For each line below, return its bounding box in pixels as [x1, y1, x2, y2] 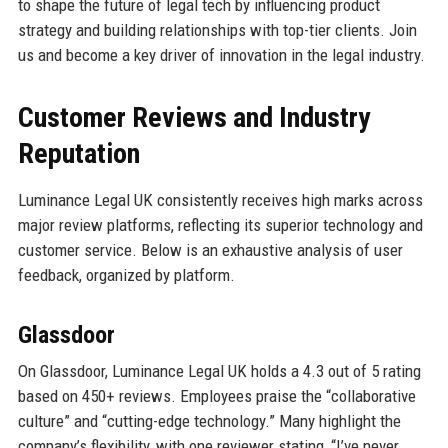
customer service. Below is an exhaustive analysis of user [17, 240, 403, 261]
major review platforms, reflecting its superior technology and [17, 215, 423, 236]
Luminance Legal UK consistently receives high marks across [17, 190, 423, 211]
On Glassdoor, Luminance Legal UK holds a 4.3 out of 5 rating [17, 361, 421, 382]
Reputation [17, 137, 140, 171]
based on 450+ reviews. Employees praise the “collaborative [17, 386, 416, 407]
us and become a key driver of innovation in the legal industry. [17, 45, 425, 66]
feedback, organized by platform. [17, 265, 235, 286]
